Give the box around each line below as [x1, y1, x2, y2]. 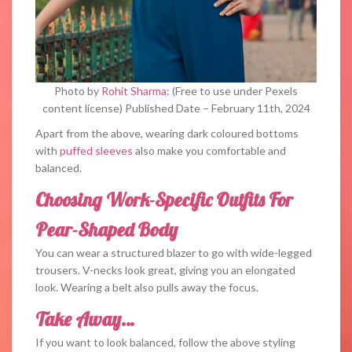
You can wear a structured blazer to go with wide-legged [35, 246, 312, 260]
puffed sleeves [60, 144, 133, 158]
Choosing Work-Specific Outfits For [35, 188, 293, 212]
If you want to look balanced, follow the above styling [35, 335, 295, 350]
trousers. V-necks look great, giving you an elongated [35, 263, 295, 277]
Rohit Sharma [101, 84, 167, 98]
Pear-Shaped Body [35, 218, 178, 242]
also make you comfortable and [133, 144, 286, 158]
